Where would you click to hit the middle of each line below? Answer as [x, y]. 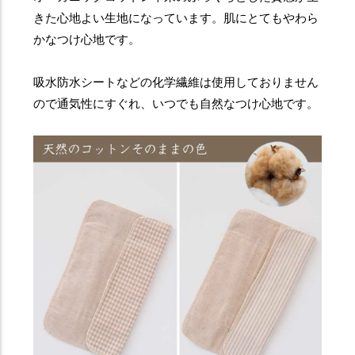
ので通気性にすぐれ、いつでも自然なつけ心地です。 [176, 104]
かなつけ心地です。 [87, 40]
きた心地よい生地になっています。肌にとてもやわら [176, 18]
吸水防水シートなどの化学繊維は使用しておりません [176, 82]
